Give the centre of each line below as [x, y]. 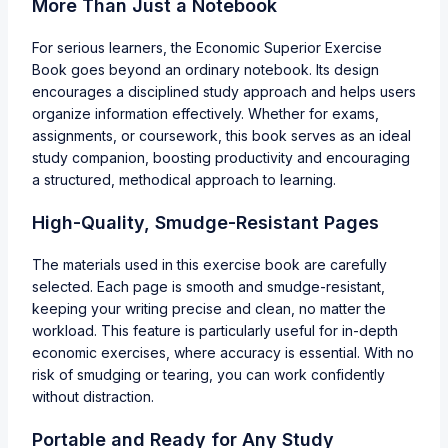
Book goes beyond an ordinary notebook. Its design [205, 69]
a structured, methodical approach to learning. [184, 179]
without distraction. [93, 396]
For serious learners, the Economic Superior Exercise [207, 47]
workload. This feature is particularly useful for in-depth [215, 330]
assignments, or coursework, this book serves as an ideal [221, 135]
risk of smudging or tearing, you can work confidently [208, 374]
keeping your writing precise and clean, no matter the [209, 308]
